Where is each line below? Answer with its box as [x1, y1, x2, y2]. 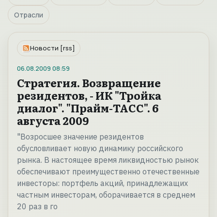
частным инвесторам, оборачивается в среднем [17, 190, 195, 200]
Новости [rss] [30, 44, 75, 53]
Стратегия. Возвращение [17, 75, 161, 91]
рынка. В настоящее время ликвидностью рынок [17, 155, 199, 165]
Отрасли [14, 10, 43, 20]
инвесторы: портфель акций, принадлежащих [17, 178, 188, 188]
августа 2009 [17, 112, 89, 129]
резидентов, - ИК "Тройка [17, 87, 161, 104]
